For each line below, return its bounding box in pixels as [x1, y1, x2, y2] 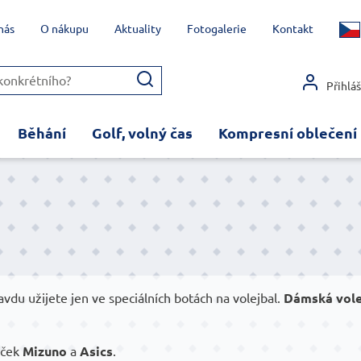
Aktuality [114, 23, 161, 35]
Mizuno [23, 343, 67, 359]
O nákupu [39, 23, 89, 35]
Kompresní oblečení [218, 124, 357, 141]
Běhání [17, 124, 66, 141]
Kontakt [272, 23, 313, 35]
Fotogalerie [186, 23, 247, 35]
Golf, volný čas [91, 124, 193, 141]
